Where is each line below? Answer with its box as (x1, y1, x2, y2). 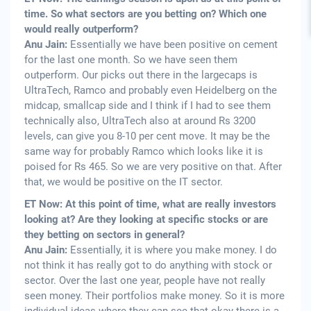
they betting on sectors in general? (24, 228, 185, 242)
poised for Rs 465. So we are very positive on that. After (24, 160, 282, 174)
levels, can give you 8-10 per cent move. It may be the (24, 130, 270, 143)
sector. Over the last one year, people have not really (24, 274, 265, 287)
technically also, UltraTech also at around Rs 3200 (24, 115, 255, 128)
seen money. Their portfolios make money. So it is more (24, 289, 285, 303)
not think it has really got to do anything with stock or (24, 259, 272, 272)
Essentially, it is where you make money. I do (70, 244, 277, 257)
